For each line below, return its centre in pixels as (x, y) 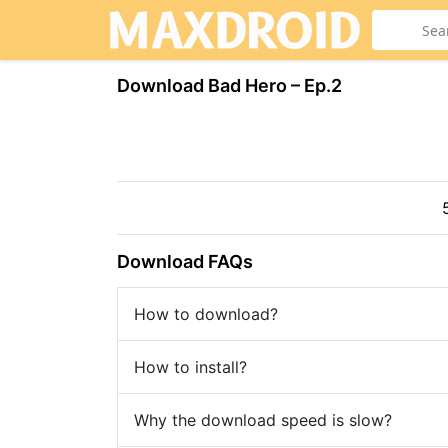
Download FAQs (185, 261)
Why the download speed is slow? (263, 420)
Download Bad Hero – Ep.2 (229, 85)
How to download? (206, 314)
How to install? (190, 367)
